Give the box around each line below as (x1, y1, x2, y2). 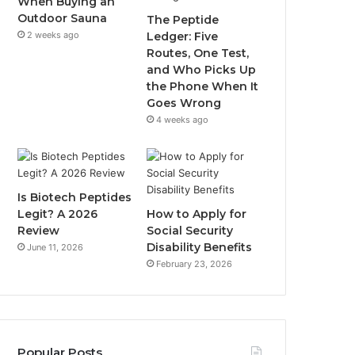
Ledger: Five (147, 29, 219, 44)
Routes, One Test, (147, 46, 250, 60)
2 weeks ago (27, 29, 80, 40)
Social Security (147, 223, 234, 238)
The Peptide (147, 13, 219, 27)
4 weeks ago (156, 114, 209, 125)
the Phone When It (147, 79, 259, 94)
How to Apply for (147, 207, 247, 221)
